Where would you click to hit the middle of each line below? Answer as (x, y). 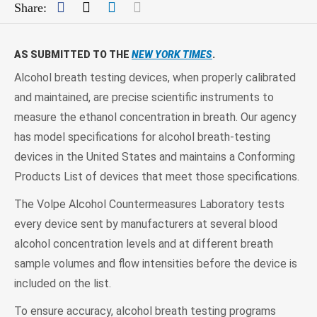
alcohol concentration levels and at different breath (144, 243)
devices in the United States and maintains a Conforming (155, 156)
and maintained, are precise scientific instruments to (144, 97)
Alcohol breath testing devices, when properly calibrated (155, 77)
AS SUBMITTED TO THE (73, 54)
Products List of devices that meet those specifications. (157, 176)
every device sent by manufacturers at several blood (146, 224)
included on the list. (63, 283)
